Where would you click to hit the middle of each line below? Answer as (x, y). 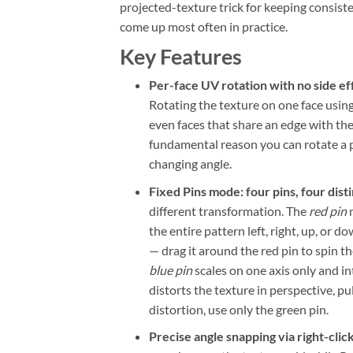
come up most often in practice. (204, 27)
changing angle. (190, 164)
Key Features (181, 57)
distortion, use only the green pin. (238, 309)
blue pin (170, 269)
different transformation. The (229, 210)
